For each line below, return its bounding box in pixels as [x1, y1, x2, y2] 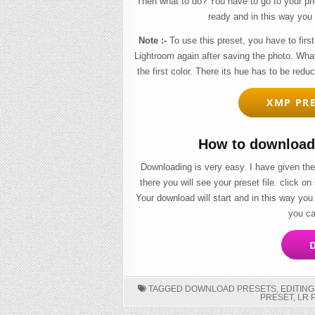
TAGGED [146, 284, 186, 295]
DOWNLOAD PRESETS [185, 284, 277, 295]
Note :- [139, 34, 167, 46]
